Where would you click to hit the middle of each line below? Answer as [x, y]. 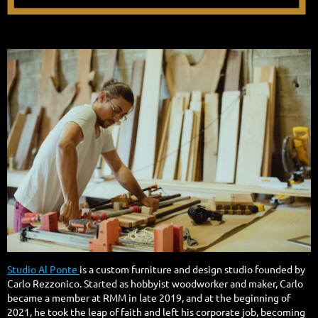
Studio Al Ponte [43, 269]
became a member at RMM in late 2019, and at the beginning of [149, 297]
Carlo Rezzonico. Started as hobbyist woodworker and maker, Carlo [155, 283]
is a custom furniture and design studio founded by [192, 269]
